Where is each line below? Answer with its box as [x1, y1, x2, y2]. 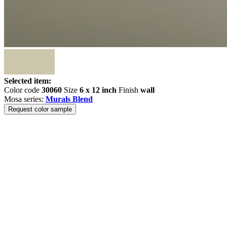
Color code [4, 86, 42, 94]
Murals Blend [46, 95, 93, 103]
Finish [117, 86, 140, 94]
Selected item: [4, 77, 51, 85]
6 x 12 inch [80, 86, 117, 94]
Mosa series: [4, 95, 46, 103]
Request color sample [8, 105, 72, 113]
